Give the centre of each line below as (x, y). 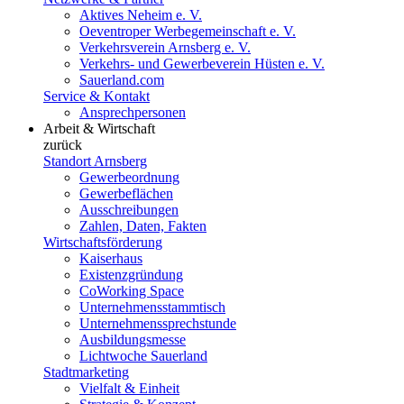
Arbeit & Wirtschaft (99, 129)
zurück (63, 145)
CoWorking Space (132, 291)
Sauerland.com (122, 80)
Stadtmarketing (86, 372)
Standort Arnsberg (95, 161)
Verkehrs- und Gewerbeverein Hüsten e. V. (202, 64)
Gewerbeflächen (126, 193)
